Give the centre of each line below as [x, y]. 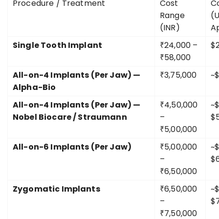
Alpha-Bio [34, 87]
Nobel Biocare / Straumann [70, 117]
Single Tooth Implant [57, 45]
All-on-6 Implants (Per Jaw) [72, 147]
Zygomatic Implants [56, 189]
